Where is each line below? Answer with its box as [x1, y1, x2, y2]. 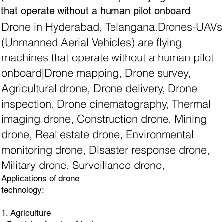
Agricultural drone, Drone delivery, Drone [1, 81, 197, 96]
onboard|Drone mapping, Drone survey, [1, 66, 191, 80]
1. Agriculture [1, 208, 51, 218]
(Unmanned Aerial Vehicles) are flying [1, 35, 182, 50]
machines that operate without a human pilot [1, 51, 214, 65]
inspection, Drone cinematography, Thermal [1, 97, 211, 111]
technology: [1, 185, 44, 195]
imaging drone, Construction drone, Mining [1, 112, 207, 126]
